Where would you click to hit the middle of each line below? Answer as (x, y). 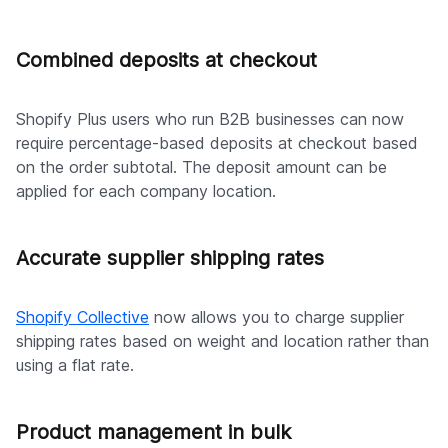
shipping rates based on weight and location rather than (222, 340)
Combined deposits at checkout (166, 59)
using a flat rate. (75, 364)
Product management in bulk (153, 431)
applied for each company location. (146, 190)
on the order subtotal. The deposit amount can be (201, 166)
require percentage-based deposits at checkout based (217, 142)
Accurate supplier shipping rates (170, 257)
